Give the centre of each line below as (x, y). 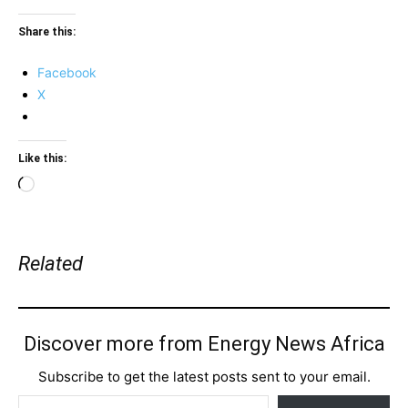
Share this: (47, 32)
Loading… (63, 184)
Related (51, 264)
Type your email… (38, 394)
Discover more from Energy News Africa (204, 344)
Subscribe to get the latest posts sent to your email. (204, 377)
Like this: (42, 158)
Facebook (67, 72)
